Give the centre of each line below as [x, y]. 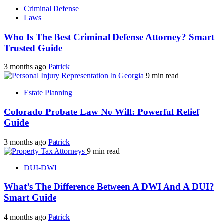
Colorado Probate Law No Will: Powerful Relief [102, 112]
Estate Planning [48, 93]
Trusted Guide [33, 48]
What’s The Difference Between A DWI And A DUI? [109, 187]
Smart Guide [30, 198]
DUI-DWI [40, 167]
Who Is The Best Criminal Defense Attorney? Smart [109, 37]
